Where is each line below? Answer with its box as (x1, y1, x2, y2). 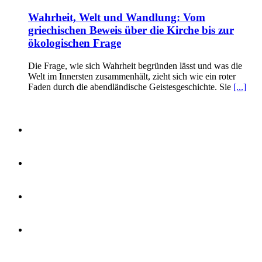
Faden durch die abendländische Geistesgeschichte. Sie (28, 81, 233, 92)
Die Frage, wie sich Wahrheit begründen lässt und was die (28, 60, 242, 71)
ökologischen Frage (28, 37, 121, 49)
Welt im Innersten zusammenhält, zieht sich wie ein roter (28, 71, 236, 81)
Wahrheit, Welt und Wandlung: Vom (28, 11, 205, 23)
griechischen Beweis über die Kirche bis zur (28, 24, 234, 36)
